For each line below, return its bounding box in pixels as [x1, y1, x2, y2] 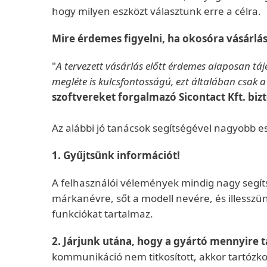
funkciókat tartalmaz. [52, 207, 153, 221]
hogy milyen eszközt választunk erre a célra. [52, 4, 261, 18]
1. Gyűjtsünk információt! [52, 148, 180, 162]
